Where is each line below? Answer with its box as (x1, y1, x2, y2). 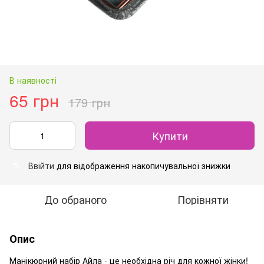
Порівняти (177, 191, 229, 207)
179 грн (68, 93, 110, 111)
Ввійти (28, 159, 54, 171)
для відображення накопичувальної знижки (54, 159, 230, 171)
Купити (151, 127, 188, 143)
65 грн (9, 88, 59, 112)
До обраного (44, 191, 107, 207)
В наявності (9, 74, 57, 86)
